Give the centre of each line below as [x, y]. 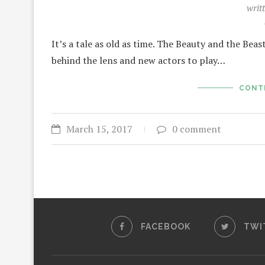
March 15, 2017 [99, 129]
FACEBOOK [166, 226]
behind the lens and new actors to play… [138, 60]
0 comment [197, 129]
